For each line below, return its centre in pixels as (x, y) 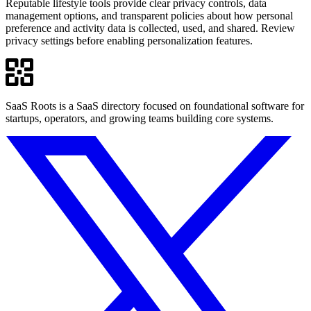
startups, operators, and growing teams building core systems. (140, 119)
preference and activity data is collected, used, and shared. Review (150, 28)
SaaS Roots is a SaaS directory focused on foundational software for (155, 106)
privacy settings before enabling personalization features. (129, 41)
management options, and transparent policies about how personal (149, 16)
